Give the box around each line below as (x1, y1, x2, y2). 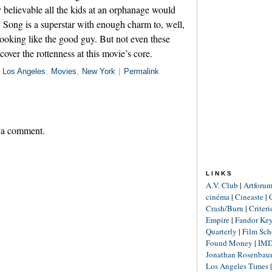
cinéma (206, 191, 229, 202)
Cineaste (235, 191, 263, 202)
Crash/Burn (206, 203, 243, 214)
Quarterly (206, 226, 237, 237)
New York (82, 67, 116, 76)
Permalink (123, 67, 159, 76)
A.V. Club (206, 180, 238, 191)
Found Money (206, 237, 253, 248)
